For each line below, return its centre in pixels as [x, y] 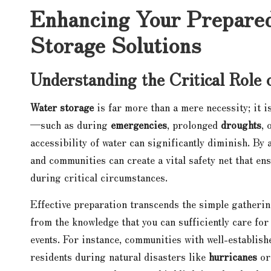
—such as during [70, 124]
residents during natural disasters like [119, 256]
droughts [241, 124]
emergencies [139, 124]
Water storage [62, 107]
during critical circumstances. [99, 177]
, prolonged [194, 124]
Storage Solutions [116, 44]
